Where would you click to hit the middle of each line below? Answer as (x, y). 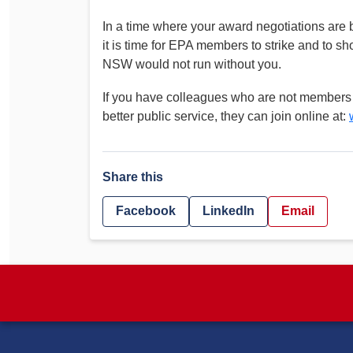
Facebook (146, 211)
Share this (133, 176)
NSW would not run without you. (192, 65)
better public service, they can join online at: (226, 116)
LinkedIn (229, 211)
